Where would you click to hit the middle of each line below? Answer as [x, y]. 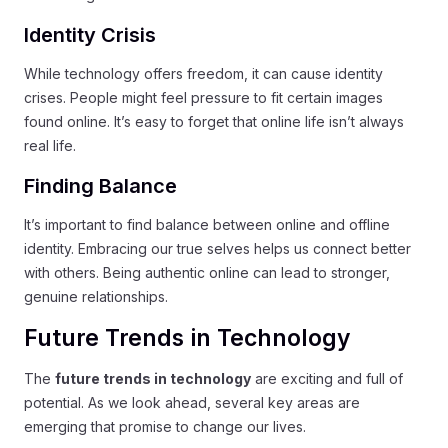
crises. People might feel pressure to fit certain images [203, 97]
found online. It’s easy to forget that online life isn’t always [214, 121]
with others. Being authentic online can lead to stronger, [207, 272]
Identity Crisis [90, 35]
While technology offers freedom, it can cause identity [203, 73]
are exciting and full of [327, 378]
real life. [50, 145]
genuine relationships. [96, 296]
